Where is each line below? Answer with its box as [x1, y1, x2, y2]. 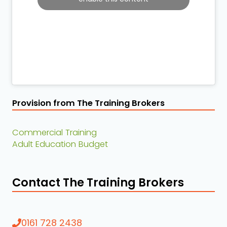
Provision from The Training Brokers [12, 97, 165, 109]
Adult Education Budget [12, 138, 108, 150]
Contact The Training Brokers [12, 174, 184, 191]
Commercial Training [12, 127, 97, 139]
